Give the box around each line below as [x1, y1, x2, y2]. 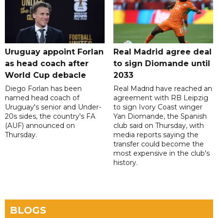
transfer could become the [113, 140, 204, 149]
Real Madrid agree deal [113, 47, 212, 57]
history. [113, 158, 138, 167]
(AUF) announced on [5, 121, 75, 130]
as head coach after [5, 59, 89, 69]
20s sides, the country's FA [5, 112, 95, 121]
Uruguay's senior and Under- [5, 103, 101, 112]
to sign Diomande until [113, 59, 210, 69]
